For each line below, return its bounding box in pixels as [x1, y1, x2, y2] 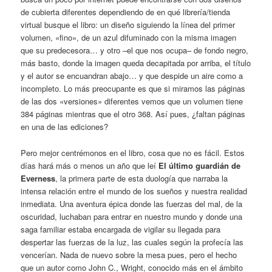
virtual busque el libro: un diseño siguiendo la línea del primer [21, 19, 236, 31]
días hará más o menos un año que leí [21, 159, 157, 171]
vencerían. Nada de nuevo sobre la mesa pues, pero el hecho [21, 248, 237, 260]
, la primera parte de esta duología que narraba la [55, 172, 228, 184]
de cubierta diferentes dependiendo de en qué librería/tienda [21, 6, 231, 18]
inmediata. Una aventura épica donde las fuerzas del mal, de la [21, 197, 243, 209]
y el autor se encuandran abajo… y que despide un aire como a [21, 70, 243, 82]
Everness [21, 172, 56, 184]
